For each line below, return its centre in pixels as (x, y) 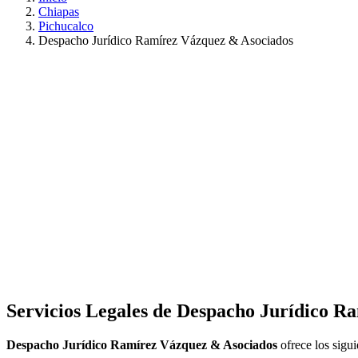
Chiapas (59, 12)
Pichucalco (66, 26)
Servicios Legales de (91, 311)
